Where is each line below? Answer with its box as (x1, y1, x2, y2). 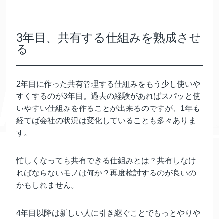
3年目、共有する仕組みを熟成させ (16, 30, 201, 44)
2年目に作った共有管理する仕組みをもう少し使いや (16, 79, 200, 88)
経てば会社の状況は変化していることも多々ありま (16, 116, 196, 125)
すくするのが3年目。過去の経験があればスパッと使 (16, 91, 200, 100)
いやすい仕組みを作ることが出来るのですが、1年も (16, 104, 200, 112)
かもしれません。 (16, 180, 79, 189)
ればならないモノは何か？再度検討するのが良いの (16, 168, 196, 177)
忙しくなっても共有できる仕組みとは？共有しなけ (16, 156, 196, 165)
